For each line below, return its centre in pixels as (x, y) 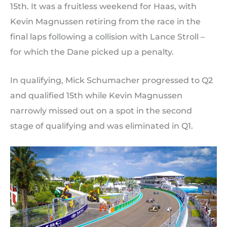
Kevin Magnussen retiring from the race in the (105, 21)
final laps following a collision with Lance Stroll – (107, 36)
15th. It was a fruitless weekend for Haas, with (103, 6)
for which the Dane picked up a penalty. (92, 52)
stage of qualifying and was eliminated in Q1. (102, 126)
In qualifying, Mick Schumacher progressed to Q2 (111, 80)
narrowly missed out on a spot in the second (101, 110)
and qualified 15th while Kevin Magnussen (96, 95)
